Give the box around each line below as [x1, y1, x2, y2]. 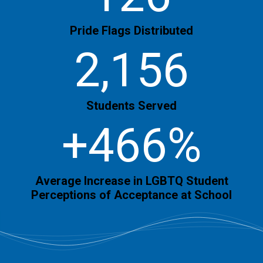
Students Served [86, 99, 177, 113]
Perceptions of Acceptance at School [31, 188, 232, 203]
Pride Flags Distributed [70, 23, 193, 38]
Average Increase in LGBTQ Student [35, 174, 228, 188]
